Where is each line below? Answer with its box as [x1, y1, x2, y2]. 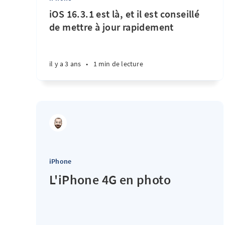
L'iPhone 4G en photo [49, 171, 171, 188]
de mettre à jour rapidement [49, 21, 174, 33]
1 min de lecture [93, 59, 143, 68]
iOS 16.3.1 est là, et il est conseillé [49, 8, 200, 20]
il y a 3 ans [49, 59, 81, 68]
